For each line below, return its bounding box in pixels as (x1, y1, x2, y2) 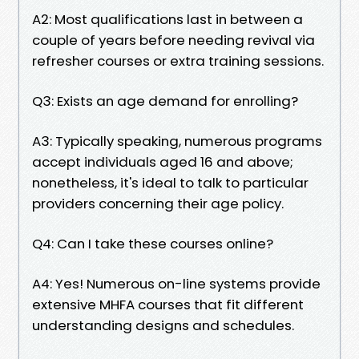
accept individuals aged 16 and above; (32, 151, 293, 171)
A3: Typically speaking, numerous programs (32, 131, 322, 151)
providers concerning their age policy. (32, 193, 284, 213)
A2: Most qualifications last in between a (32, 9, 303, 29)
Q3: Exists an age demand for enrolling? (32, 91, 298, 111)
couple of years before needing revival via (32, 30, 315, 50)
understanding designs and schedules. (32, 315, 294, 335)
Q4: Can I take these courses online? (32, 233, 273, 253)
